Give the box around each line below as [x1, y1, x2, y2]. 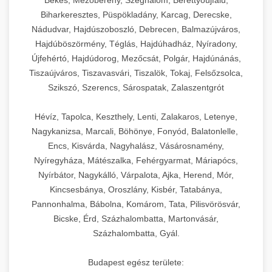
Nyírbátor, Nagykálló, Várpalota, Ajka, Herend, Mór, [38, 170, 234, 180]
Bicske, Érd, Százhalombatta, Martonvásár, [53, 214, 219, 224]
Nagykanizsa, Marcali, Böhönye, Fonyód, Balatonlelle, [32, 126, 240, 137]
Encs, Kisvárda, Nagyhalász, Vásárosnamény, [48, 141, 224, 151]
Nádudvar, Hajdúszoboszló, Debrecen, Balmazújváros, [32, 24, 240, 35]
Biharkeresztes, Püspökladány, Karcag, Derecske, [40, 10, 232, 20]
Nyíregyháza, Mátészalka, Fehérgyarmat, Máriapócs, [34, 155, 238, 166]
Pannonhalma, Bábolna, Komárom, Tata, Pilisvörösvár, [32, 199, 240, 209]
